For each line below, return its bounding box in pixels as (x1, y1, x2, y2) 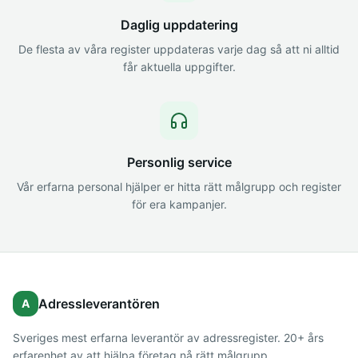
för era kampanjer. (131, 197, 227, 211)
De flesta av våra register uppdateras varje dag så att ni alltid (18, 42, 340, 56)
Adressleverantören (38, 296, 160, 312)
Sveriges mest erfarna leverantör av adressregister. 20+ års (13, 331, 324, 344)
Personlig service (126, 154, 232, 170)
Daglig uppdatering (120, 17, 238, 33)
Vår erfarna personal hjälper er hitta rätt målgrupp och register (17, 180, 341, 193)
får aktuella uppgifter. (122, 60, 236, 74)
